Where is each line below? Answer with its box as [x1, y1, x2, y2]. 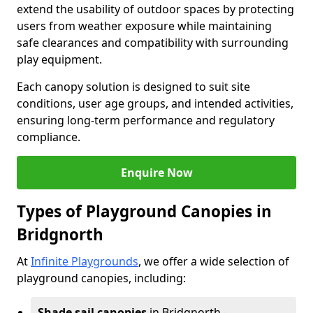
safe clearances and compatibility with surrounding [17, 35, 289, 50]
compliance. [17, 129, 80, 145]
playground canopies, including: [17, 270, 186, 286]
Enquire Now [120, 165, 193, 180]
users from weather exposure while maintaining [17, 18, 272, 34]
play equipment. [17, 52, 102, 67]
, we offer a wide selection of [138, 254, 289, 269]
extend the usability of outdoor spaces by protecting [17, 1, 294, 17]
